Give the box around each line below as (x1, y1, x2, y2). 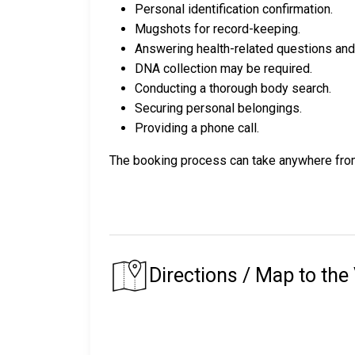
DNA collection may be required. (135, 61, 312, 77)
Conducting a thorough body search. (135, 81, 331, 97)
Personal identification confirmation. (135, 2, 333, 17)
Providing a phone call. (135, 120, 259, 136)
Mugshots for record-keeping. (135, 21, 300, 37)
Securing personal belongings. (135, 101, 302, 116)
